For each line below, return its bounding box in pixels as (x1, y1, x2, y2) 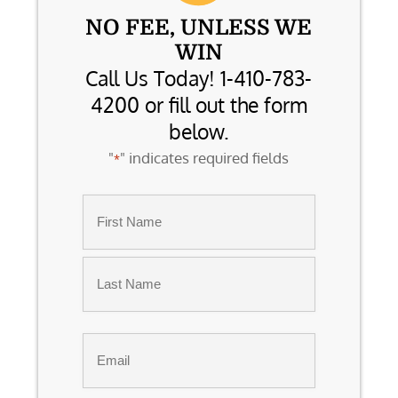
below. (168, 118, 229, 144)
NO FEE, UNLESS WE (85, 15, 313, 40)
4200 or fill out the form (90, 92, 307, 117)
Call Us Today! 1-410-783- (85, 65, 313, 91)
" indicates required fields (120, 148, 290, 167)
